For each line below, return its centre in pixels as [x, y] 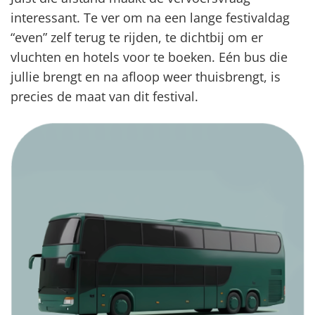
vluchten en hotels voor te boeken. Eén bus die [149, 57]
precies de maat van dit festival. [104, 97]
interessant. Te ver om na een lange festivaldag [150, 18]
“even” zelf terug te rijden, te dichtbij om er [137, 38]
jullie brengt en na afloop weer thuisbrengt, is [146, 77]
